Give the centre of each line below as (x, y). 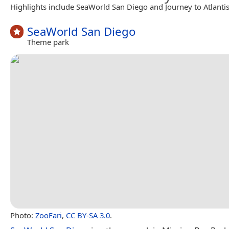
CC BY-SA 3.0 (88, 215)
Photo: (23, 215)
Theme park (48, 42)
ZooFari (49, 215)
